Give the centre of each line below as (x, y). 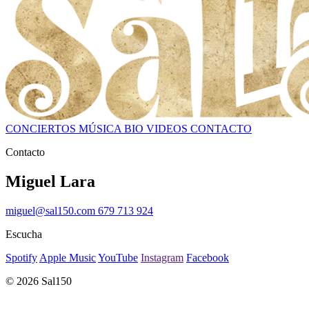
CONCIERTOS (42, 129)
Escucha (24, 234)
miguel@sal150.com (52, 210)
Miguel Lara (50, 181)
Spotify (21, 257)
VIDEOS (168, 129)
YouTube (118, 257)
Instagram (162, 257)
